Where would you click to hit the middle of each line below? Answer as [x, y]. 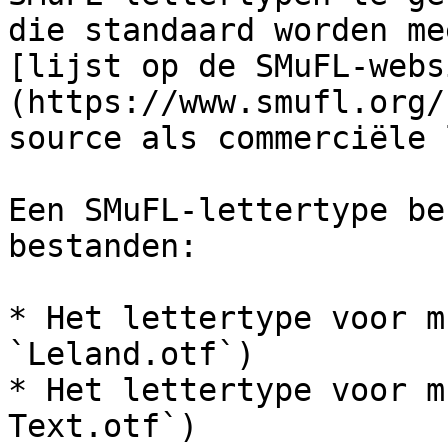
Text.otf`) [103, 426]
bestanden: [103, 246]
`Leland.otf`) [131, 354]
